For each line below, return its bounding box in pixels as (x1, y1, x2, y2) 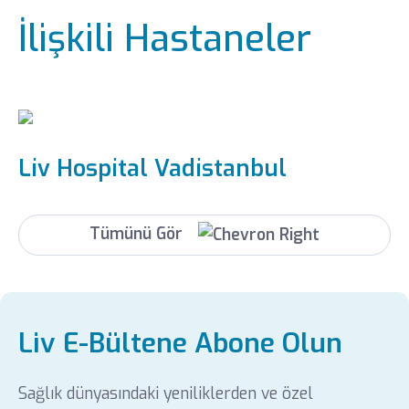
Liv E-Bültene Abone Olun (17, 325, 342, 362)
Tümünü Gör (89, 224, 187, 246)
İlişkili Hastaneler (17, 14, 311, 63)
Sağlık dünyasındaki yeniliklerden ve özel (17, 383, 313, 405)
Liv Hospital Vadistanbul (17, 153, 287, 184)
